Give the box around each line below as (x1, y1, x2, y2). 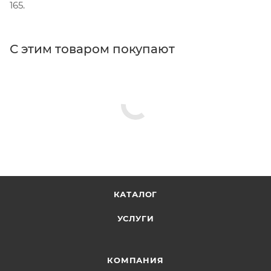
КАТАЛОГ (113, 189, 158, 199)
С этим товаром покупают (10, 41, 175, 56)
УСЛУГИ (117, 214, 154, 223)
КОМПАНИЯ (107, 255, 164, 265)
